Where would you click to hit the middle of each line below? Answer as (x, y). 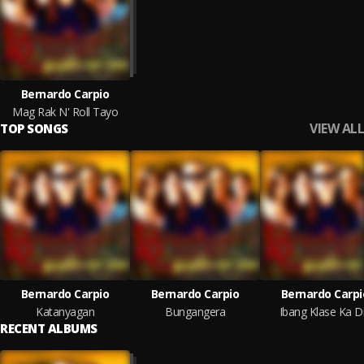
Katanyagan (65, 312)
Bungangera (195, 312)
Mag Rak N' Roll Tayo (65, 112)
